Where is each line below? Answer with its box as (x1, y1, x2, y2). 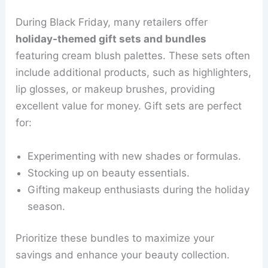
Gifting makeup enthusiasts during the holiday (28, 183, 250, 196)
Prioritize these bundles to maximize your (16, 232, 215, 245)
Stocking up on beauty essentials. (28, 166, 190, 179)
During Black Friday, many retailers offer (16, 16, 208, 29)
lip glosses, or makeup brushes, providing (16, 83, 215, 96)
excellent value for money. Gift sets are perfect (16, 100, 242, 112)
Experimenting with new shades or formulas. (28, 150, 242, 162)
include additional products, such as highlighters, (16, 66, 252, 79)
